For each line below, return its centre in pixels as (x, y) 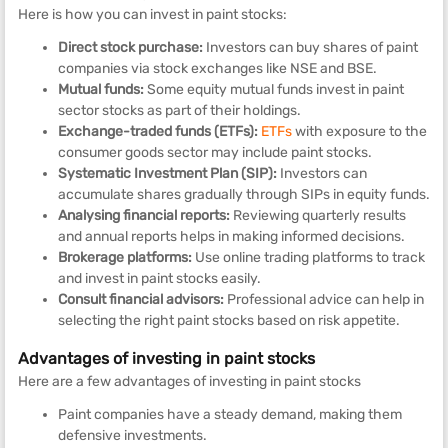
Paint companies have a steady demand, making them (230, 414)
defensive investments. (132, 435)
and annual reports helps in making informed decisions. (231, 236)
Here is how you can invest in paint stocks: (152, 14)
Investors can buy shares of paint (310, 47)
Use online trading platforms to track (308, 257)
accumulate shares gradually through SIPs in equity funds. (244, 194)
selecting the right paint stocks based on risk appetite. (229, 320)
